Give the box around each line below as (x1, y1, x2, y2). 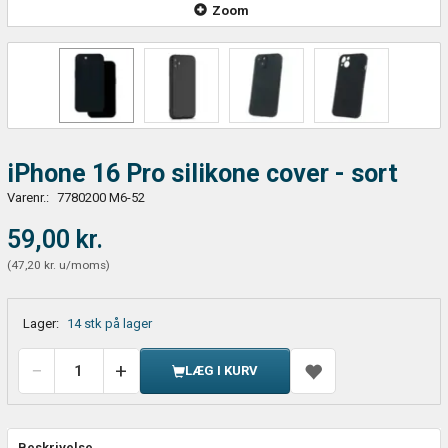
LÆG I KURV (184, 362, 258, 378)
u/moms (55, 257, 106, 272)
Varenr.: (6, 189, 52, 205)
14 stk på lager (66, 315, 152, 331)
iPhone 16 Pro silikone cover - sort (6, 158, 398, 188)
